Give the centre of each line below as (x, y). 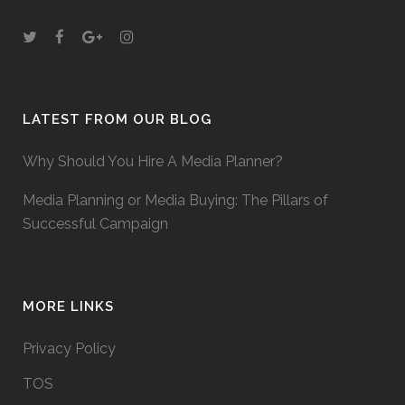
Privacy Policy (69, 349)
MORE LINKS (68, 307)
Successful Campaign (95, 224)
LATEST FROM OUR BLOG (117, 120)
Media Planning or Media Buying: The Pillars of (175, 201)
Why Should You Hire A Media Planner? (153, 162)
